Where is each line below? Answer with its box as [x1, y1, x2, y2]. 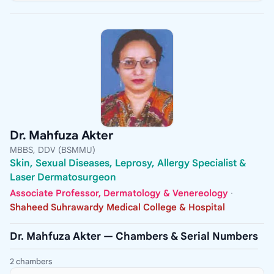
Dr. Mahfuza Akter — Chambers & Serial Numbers [10, 229, 258, 243]
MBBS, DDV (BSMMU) [10, 144, 95, 156]
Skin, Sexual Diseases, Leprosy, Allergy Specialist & [10, 157, 246, 170]
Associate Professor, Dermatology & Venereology [10, 187, 228, 199]
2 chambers [10, 256, 53, 267]
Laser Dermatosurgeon [10, 171, 116, 184]
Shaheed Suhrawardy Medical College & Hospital [10, 201, 225, 213]
